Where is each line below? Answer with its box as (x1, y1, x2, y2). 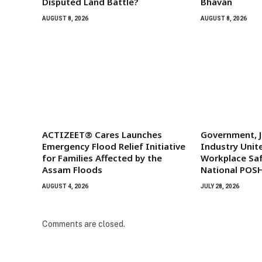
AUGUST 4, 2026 (42, 182, 88, 189)
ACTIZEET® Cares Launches (42, 128, 162, 140)
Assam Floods (42, 163, 102, 175)
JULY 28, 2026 (201, 182, 240, 189)
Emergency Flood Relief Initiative (42, 140, 185, 152)
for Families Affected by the (42, 151, 162, 164)
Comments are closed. (42, 219, 125, 229)
